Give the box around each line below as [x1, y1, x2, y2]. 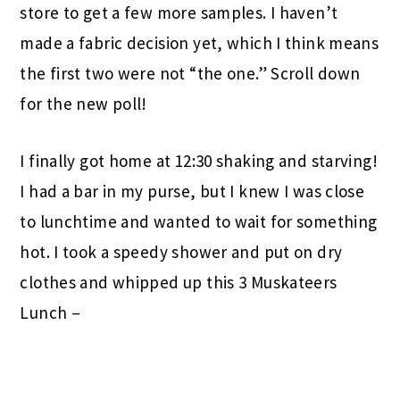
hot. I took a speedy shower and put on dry [20, 240, 343, 262]
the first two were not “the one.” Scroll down [20, 62, 361, 84]
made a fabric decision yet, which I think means [20, 31, 379, 54]
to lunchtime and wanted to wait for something [20, 210, 378, 232]
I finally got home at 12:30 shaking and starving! [20, 149, 379, 171]
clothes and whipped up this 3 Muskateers [20, 271, 337, 293]
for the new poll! [20, 92, 147, 114]
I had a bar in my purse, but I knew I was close [20, 179, 365, 202]
